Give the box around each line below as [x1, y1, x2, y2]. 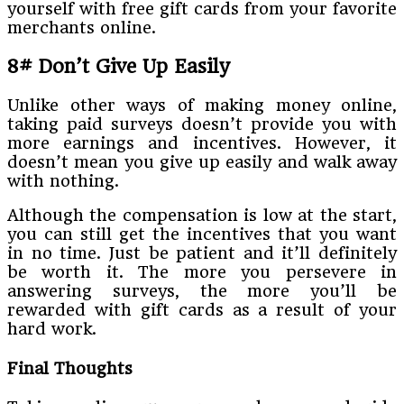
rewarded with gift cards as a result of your [7, 300, 397, 320]
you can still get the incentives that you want [7, 225, 397, 244]
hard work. [7, 319, 96, 339]
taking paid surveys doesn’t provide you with [7, 115, 397, 134]
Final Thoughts [7, 358, 133, 378]
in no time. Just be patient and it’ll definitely [7, 243, 397, 263]
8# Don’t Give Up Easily [7, 55, 229, 78]
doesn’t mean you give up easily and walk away [7, 152, 397, 172]
